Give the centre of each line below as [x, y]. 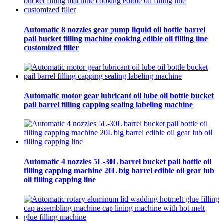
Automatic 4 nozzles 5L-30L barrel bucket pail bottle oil [117, 161]
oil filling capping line [60, 179]
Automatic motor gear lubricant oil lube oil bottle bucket [119, 96]
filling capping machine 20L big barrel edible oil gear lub [119, 170]
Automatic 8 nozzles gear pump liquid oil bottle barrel [114, 29]
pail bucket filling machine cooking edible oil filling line [116, 38]
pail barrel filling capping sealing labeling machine [108, 105]
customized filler [51, 47]
